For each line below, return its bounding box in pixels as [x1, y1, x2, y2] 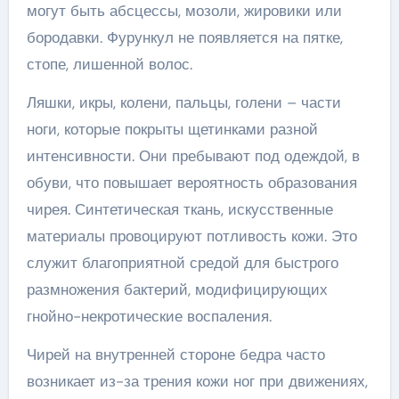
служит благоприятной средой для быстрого [26, 253, 338, 273]
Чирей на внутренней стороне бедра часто [26, 345, 325, 364]
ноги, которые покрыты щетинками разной [26, 119, 318, 139]
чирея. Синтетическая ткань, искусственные [26, 199, 333, 219]
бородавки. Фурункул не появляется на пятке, [26, 28, 343, 47]
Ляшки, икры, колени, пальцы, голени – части [26, 93, 341, 112]
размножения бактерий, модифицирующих [26, 280, 328, 299]
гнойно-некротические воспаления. [26, 306, 272, 326]
